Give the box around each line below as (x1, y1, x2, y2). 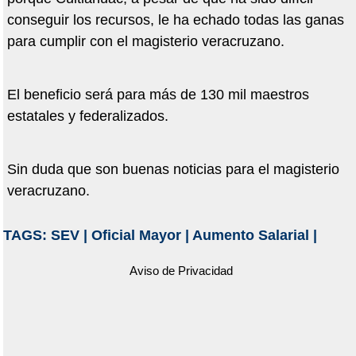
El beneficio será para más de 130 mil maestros (6, 87, 309, 103)
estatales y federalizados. (6, 108, 168, 125)
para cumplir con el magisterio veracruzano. (6, 33, 284, 50)
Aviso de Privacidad (129, 264, 233, 278)
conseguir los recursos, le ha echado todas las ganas (6, 12, 344, 29)
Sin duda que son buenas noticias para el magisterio (6, 161, 339, 178)
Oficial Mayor (91, 227, 181, 244)
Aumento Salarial (192, 227, 309, 244)
